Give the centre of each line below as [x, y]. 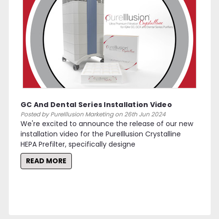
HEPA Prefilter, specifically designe [78, 144]
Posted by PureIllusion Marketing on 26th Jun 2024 [93, 114]
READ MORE [46, 161]
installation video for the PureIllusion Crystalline [101, 134]
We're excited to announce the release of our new [107, 123]
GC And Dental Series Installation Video [96, 104]
